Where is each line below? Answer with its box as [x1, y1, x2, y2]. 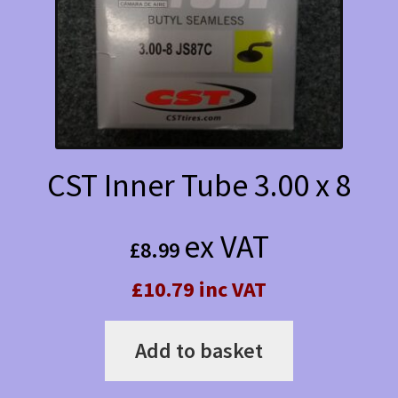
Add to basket [135, 337, 263, 365]
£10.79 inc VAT [131, 275, 267, 304]
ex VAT [183, 227, 269, 267]
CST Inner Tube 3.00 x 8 [46, 164, 352, 205]
